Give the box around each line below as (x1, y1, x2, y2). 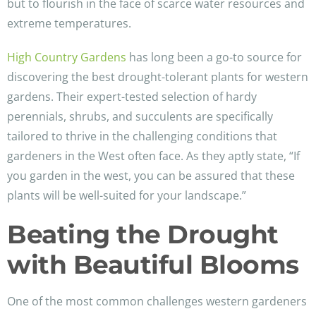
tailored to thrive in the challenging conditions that (7, 128, 277, 145)
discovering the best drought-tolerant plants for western (7, 69, 308, 85)
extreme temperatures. (7, 16, 131, 32)
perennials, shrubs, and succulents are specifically (7, 109, 273, 125)
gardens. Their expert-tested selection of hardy (7, 89, 257, 105)
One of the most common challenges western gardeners (7, 293, 307, 310)
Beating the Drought (7, 219, 279, 250)
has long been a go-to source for (126, 49, 302, 66)
